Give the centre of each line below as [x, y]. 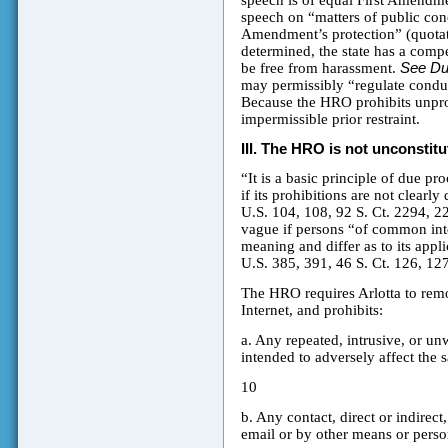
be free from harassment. [320, 68]
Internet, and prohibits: [311, 310]
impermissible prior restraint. [330, 119]
